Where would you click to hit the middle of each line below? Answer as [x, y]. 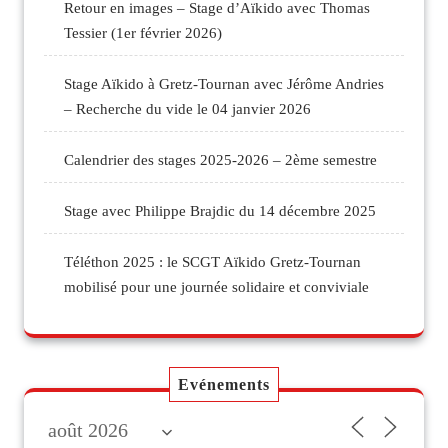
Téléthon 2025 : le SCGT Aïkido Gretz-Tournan [212, 261]
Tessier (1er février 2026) [143, 32]
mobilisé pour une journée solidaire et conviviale [216, 286]
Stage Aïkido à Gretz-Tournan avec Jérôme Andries [224, 83]
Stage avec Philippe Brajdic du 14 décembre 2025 [220, 210]
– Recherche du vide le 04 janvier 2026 [187, 108]
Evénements [224, 384]
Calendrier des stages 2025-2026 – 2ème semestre [220, 159]
